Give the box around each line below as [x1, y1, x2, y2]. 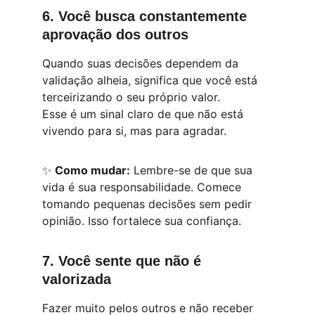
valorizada [42, 271, 111, 287]
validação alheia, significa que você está [42, 73, 261, 87]
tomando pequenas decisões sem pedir [42, 197, 255, 211]
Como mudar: [55, 163, 130, 177]
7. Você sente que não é [42, 253, 205, 269]
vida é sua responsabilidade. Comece [42, 180, 245, 194]
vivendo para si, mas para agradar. [42, 124, 226, 138]
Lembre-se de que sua [130, 163, 256, 177]
